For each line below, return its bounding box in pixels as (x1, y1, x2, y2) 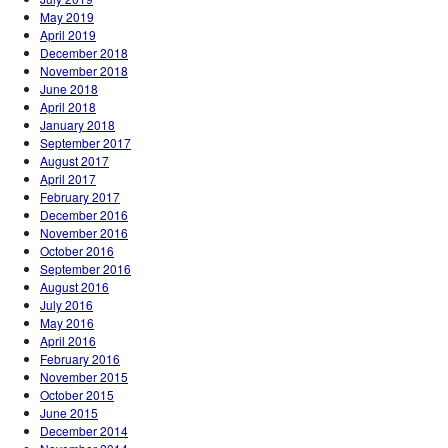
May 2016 (40, 314, 94, 331)
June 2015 (40, 404, 98, 421)
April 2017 (40, 170, 96, 187)
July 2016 (40, 296, 93, 313)
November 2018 (40, 62, 128, 79)
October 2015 (40, 386, 114, 403)
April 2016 (40, 332, 96, 349)
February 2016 (40, 350, 120, 367)
